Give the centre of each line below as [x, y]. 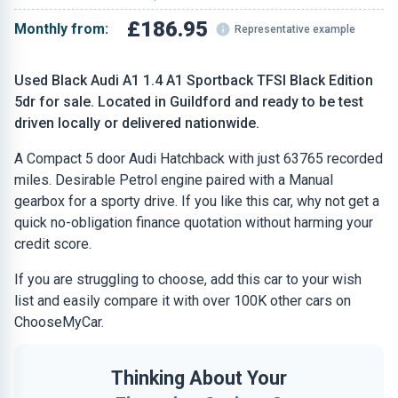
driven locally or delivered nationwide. [137, 123]
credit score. [53, 244]
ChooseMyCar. [59, 322]
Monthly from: [61, 29]
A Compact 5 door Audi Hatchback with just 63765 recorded [199, 159]
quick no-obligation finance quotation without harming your [194, 223]
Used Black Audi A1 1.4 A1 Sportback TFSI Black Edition [194, 80]
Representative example [295, 29]
